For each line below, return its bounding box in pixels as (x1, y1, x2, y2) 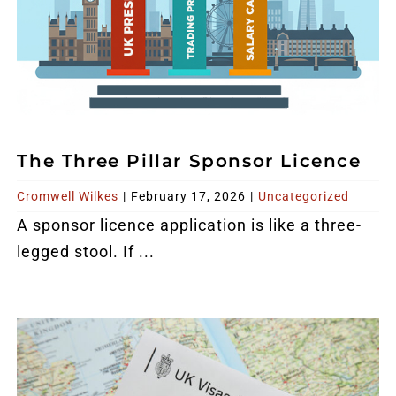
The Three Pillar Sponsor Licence (17, 149, 362, 171)
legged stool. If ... (17, 241, 156, 261)
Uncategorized (258, 188, 350, 203)
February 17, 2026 (131, 188, 247, 203)
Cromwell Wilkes (17, 188, 119, 203)
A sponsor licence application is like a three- (17, 215, 362, 234)
